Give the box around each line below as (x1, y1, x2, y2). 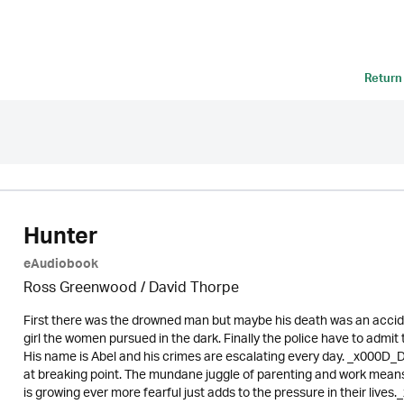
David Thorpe (148, 274, 239, 304)
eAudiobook (23, 253, 98, 279)
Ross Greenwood (23, 274, 137, 304)
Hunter (23, 217, 97, 262)
